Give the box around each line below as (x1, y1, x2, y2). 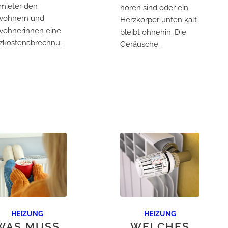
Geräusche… (120, 39, 162, 49)
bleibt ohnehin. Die (120, 27, 186, 37)
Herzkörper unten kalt (120, 15, 197, 24)
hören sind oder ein (120, 3, 188, 12)
